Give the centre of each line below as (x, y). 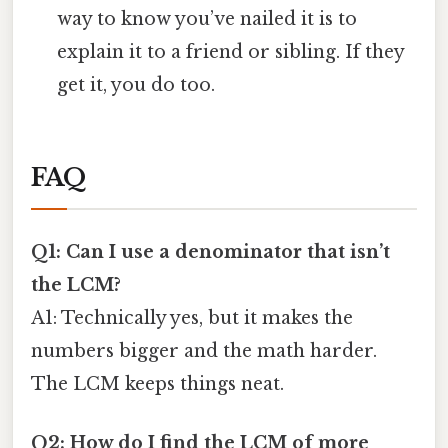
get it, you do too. (136, 85)
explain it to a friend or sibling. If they (231, 52)
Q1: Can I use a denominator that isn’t (210, 252)
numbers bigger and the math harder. (204, 351)
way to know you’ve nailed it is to (207, 19)
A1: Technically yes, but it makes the (192, 318)
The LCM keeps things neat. (157, 384)
